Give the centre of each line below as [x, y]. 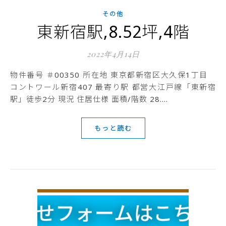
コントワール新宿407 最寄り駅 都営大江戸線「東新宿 [113, 87]
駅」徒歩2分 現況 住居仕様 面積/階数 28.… [89, 99]
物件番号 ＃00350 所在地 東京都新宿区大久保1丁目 [14, 75]
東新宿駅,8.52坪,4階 [113, 32]
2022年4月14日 [113, 54]
